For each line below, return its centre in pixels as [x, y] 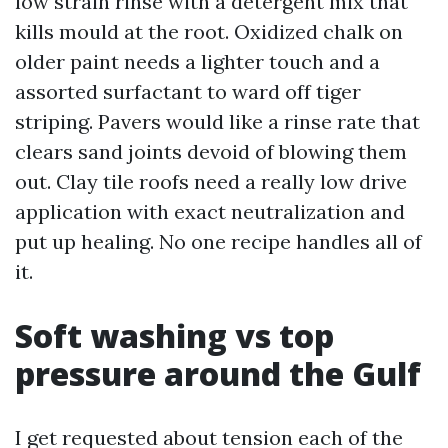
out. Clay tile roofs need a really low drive [211, 181]
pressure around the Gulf [218, 373]
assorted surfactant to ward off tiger [188, 91]
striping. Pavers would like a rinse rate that [217, 121]
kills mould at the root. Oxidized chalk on [209, 31]
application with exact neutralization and [210, 211]
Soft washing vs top [174, 335]
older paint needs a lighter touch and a [197, 61]
